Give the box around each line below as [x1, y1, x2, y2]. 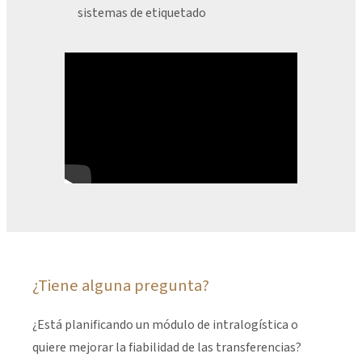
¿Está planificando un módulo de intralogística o [32, 316, 298, 335]
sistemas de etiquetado [78, 4, 206, 23]
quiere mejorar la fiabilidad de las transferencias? [32, 339, 301, 357]
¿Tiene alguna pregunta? [32, 274, 209, 298]
